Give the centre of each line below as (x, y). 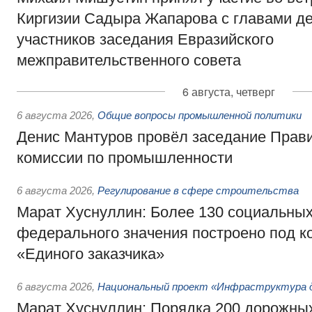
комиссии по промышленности (125, 158)
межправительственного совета (129, 60)
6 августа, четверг (228, 92)
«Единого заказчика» (91, 254)
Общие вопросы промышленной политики (200, 115)
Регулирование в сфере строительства (198, 190)
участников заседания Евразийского (145, 39)
